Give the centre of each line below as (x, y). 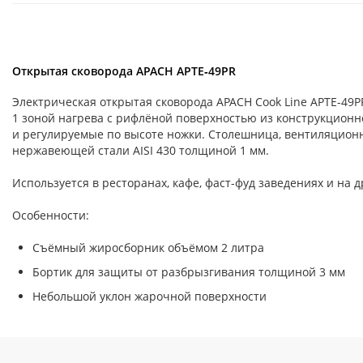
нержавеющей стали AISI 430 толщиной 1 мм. (141, 150)
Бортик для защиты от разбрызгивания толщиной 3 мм (189, 272)
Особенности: (51, 215)
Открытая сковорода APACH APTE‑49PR (124, 71)
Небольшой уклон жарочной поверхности (149, 296)
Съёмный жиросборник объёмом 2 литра (148, 248)
